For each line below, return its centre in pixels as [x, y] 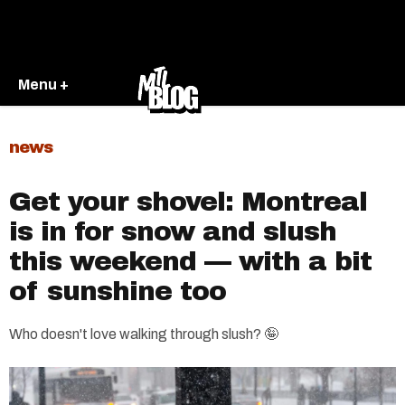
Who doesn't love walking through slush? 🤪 [144, 334]
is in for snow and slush [173, 231]
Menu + [43, 84]
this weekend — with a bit [190, 261]
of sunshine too [118, 291]
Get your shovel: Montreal [188, 202]
